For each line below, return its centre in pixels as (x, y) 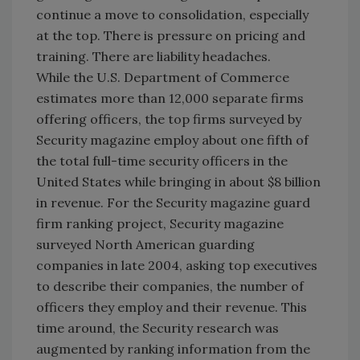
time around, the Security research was (157, 327)
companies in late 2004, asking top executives (177, 265)
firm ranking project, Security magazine (160, 223)
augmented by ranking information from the (173, 348)
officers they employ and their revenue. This (172, 307)
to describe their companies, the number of (170, 286)
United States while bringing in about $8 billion (178, 181)
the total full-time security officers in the (162, 160)
